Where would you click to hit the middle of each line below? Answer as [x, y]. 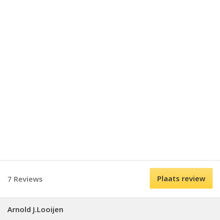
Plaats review [181, 178]
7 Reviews [25, 179]
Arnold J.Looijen [35, 209]
